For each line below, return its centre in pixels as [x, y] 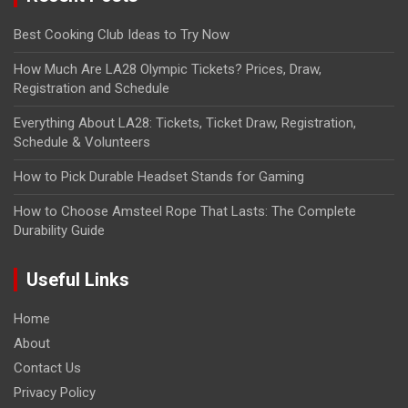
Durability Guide [59, 231]
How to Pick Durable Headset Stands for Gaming [159, 177]
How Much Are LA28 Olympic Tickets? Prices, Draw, [168, 70]
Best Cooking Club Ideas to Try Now [122, 35]
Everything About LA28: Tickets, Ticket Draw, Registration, [185, 123]
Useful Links [78, 280]
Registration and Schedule [92, 89]
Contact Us [47, 368]
